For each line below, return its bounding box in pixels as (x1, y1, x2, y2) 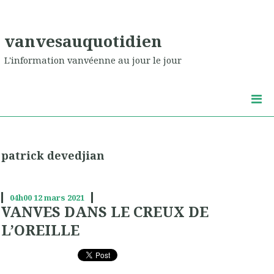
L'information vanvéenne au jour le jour (4, 54, 182, 67)
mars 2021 (43, 192, 84, 204)
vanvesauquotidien (4, 29, 162, 52)
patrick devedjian (1, 148, 104, 163)
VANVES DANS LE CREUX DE (1, 202, 209, 222)
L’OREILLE (1, 220, 80, 240)
